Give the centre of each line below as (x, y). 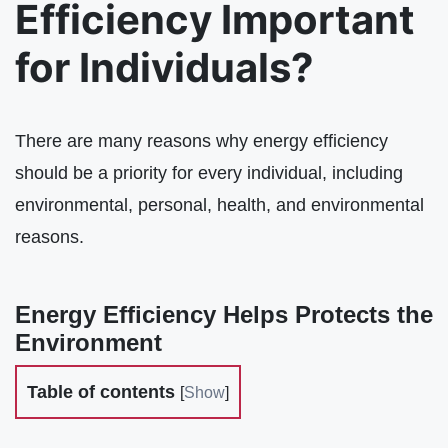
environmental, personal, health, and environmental (219, 205)
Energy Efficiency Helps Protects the (224, 314)
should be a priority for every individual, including (209, 173)
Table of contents (103, 391)
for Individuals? (164, 68)
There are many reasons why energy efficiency (201, 141)
